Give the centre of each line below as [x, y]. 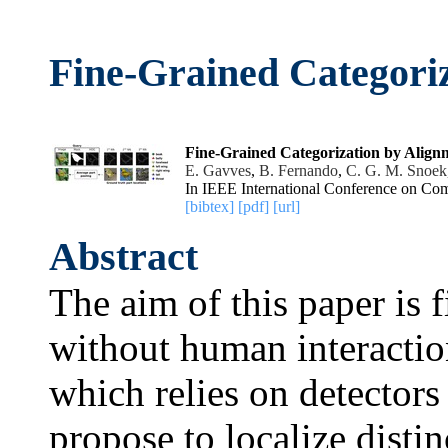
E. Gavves [218, 170]
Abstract [123, 256]
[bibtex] [209, 206]
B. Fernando [298, 170]
